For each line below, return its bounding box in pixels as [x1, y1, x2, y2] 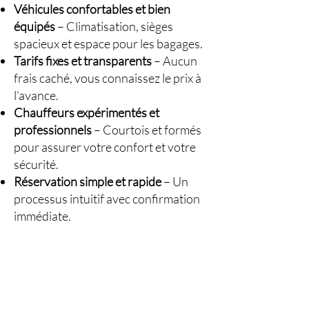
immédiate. [14, 208, 71, 223]
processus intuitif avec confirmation [14, 191, 200, 206]
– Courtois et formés [92, 122, 201, 137]
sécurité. [14, 157, 59, 172]
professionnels [14, 122, 92, 137]
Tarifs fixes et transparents [14, 53, 152, 68]
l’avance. [14, 88, 59, 103]
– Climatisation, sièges [55, 19, 173, 34]
